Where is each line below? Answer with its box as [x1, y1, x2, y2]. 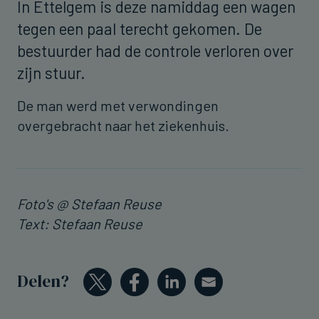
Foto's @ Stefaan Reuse [17, 194, 162, 212]
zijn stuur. [17, 62, 93, 83]
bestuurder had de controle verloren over [17, 40, 293, 61]
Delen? [17, 270, 69, 293]
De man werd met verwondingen [17, 96, 219, 114]
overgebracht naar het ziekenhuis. [17, 116, 232, 134]
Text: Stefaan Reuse [17, 214, 142, 232]
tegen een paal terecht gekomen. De [17, 18, 262, 38]
